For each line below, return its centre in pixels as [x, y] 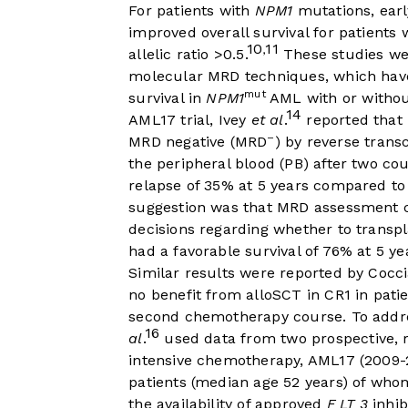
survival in [168, 98]
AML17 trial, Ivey [190, 120]
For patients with [192, 11]
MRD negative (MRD [198, 142]
